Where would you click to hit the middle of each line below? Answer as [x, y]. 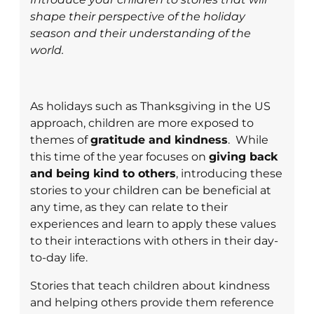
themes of [60, 140]
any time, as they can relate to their [129, 207]
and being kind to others [103, 174]
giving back [243, 157]
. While [248, 140]
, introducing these [229, 174]
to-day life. [59, 258]
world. [47, 50]
